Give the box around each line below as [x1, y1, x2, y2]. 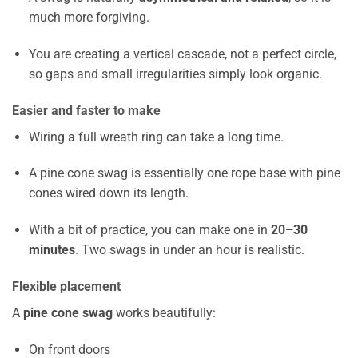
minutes [28, 242, 75, 258]
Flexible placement [12, 279, 121, 295]
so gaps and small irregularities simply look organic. [28, 66, 322, 82]
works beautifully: [113, 305, 216, 321]
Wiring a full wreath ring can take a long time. [28, 129, 284, 145]
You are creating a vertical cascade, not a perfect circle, [28, 46, 336, 62]
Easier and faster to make [12, 102, 161, 118]
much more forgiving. [28, 10, 149, 26]
